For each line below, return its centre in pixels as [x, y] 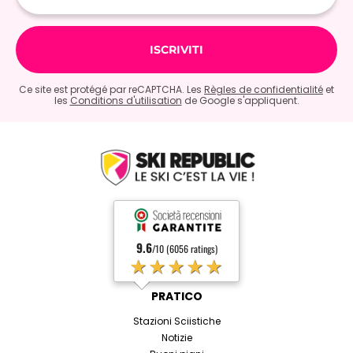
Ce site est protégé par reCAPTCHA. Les [111, 89]
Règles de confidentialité [264, 89]
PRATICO [176, 297]
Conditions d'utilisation [126, 100]
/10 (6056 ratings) [184, 249]
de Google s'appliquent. [240, 100]
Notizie [176, 338]
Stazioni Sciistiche [176, 321]
